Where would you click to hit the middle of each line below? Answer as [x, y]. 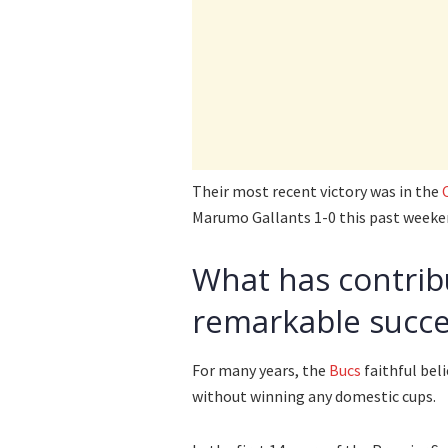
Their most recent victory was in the [317, 190]
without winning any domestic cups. [314, 396]
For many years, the [260, 370]
